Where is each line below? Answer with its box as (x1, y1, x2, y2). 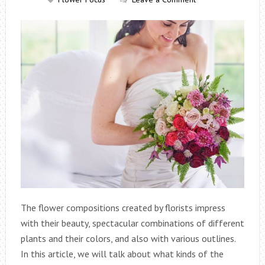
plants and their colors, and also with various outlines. (20, 232, 235, 244)
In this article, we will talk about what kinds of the (20, 247, 224, 260)
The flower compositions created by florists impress (20, 201, 225, 214)
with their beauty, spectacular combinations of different (20, 216, 244, 229)
